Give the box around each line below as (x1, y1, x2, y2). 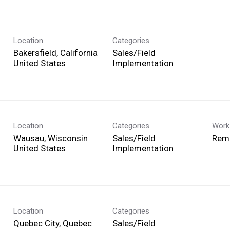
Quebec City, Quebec (13, 218, 92, 228)
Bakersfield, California (13, 47, 98, 58)
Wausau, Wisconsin (13, 132, 88, 143)
